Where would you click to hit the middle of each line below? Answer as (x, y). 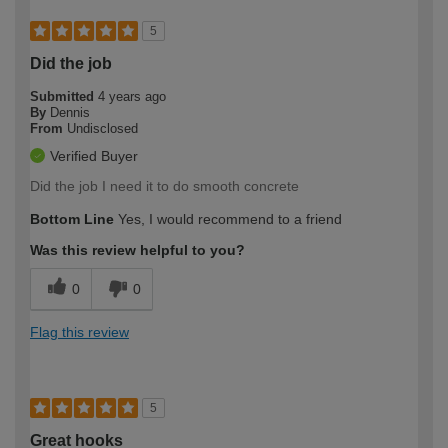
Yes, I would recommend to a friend (228, 218)
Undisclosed (102, 128)
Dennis (70, 112)
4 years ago (132, 96)
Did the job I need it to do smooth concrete (164, 185)
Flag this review (79, 331)
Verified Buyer (94, 155)
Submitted (64, 96)
